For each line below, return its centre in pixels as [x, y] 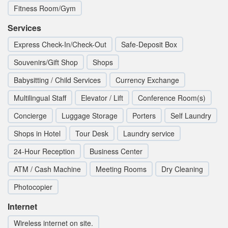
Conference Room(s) [172, 98]
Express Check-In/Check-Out [60, 45]
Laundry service [149, 134]
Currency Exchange [147, 80]
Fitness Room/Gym [45, 8]
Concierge [30, 116]
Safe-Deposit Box [149, 45]
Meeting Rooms [121, 169]
